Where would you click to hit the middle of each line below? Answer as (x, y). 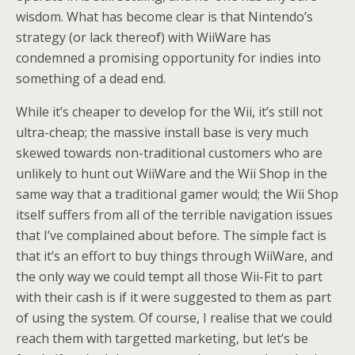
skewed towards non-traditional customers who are (169, 153)
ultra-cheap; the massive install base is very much (162, 132)
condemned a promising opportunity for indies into (168, 58)
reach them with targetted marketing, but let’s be (162, 338)
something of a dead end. (91, 78)
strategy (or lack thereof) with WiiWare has (143, 37)
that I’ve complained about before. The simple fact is (171, 235)
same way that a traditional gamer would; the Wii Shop (177, 194)
